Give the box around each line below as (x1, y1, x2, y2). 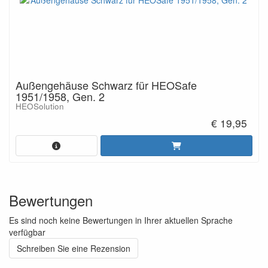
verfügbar (9, 226, 45, 239)
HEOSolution (16, 100, 64, 112)
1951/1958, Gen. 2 (16, 88, 105, 104)
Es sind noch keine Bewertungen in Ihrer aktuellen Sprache (9, 214, 233, 227)
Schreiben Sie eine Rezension (17, 242, 130, 255)
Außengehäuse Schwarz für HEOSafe (16, 77, 197, 93)
